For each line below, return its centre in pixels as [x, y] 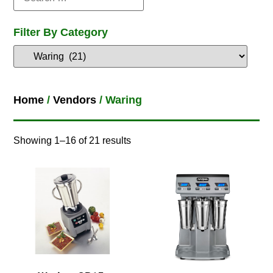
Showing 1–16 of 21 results [73, 140]
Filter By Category [61, 32]
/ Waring [119, 100]
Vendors [75, 100]
